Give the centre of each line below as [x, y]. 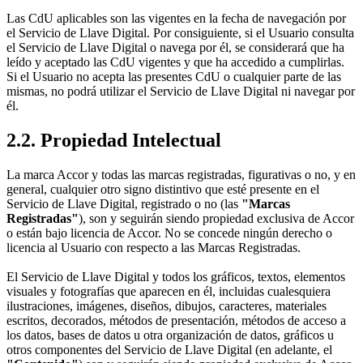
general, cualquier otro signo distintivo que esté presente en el [163, 189]
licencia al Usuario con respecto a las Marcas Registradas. [154, 247]
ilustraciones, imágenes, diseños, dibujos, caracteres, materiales [167, 305]
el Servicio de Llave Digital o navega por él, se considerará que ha [175, 47]
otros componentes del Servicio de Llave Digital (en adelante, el [169, 349]
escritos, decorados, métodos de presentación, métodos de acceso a [176, 320]
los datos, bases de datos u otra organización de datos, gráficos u [170, 335]
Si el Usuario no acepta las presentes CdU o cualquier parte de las [174, 76]
